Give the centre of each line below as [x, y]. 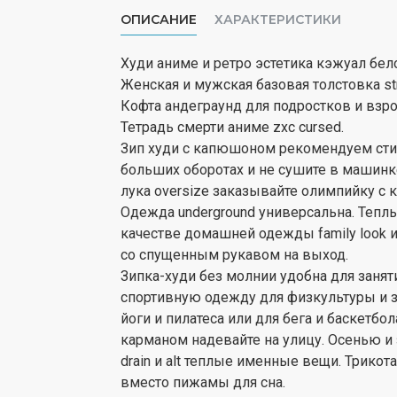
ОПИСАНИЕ [159, 19]
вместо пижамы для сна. [203, 382]
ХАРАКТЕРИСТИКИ [278, 19]
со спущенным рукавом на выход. [234, 255]
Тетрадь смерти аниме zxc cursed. [232, 127]
